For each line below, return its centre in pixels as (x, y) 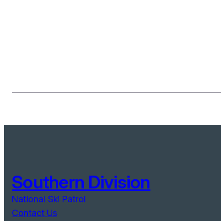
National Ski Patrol (49, 199)
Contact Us (35, 213)
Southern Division (81, 182)
